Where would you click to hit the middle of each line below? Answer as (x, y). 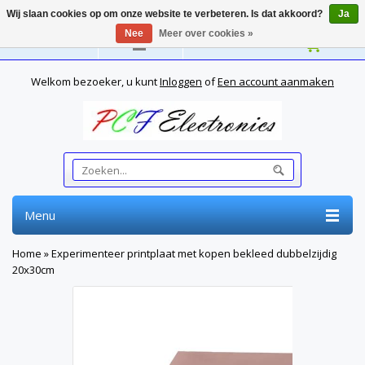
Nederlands (55, 44)
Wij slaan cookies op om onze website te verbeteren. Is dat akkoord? (166, 14)
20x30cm (33, 270)
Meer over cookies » (206, 33)
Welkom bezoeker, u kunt (95, 81)
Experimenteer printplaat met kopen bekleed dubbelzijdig (194, 253)
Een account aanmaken (276, 81)
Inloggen (181, 81)
